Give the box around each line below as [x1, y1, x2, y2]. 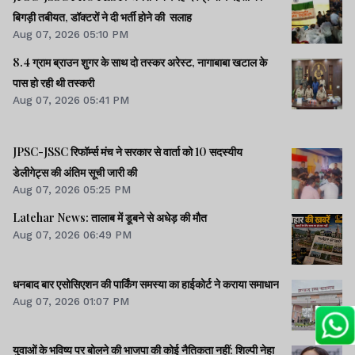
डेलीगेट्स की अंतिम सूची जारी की [13, 165, 137, 181]
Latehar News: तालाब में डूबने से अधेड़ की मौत [13, 210, 207, 226]
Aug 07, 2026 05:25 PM [13, 183, 131, 197]
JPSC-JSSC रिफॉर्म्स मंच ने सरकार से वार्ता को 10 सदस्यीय [13, 144, 242, 160]
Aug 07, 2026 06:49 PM [13, 228, 132, 242]
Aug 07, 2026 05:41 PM [13, 94, 129, 107]
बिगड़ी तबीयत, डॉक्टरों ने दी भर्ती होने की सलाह [13, 9, 192, 25]
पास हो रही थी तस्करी [13, 75, 94, 91]
